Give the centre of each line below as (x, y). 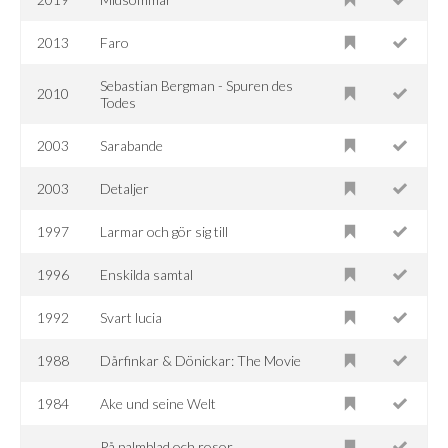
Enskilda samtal (147, 274)
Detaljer (125, 188)
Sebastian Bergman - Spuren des (197, 85)
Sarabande (132, 145)
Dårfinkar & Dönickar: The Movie (201, 360)
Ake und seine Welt (158, 403)
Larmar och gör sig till (164, 231)
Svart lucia (131, 317)
